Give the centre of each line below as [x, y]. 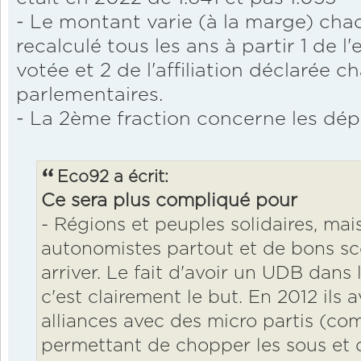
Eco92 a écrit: [113, 178]
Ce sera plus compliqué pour [169, 201]
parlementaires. [89, 95]
